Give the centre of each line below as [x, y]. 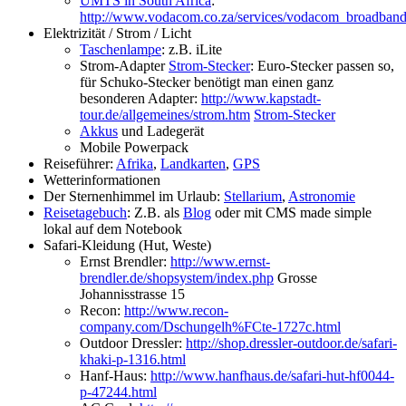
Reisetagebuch [85, 213]
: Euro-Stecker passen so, [322, 66]
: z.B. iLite [192, 49]
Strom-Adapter [124, 66]
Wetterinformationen [102, 180]
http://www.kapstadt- [261, 98]
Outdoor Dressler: [133, 343]
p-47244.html [118, 392]
